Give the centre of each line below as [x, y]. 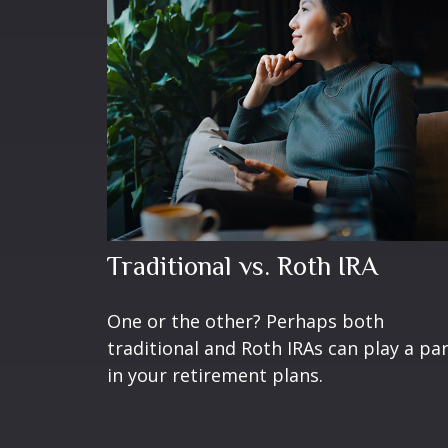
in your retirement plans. [215, 374]
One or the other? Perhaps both [245, 320]
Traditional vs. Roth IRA [242, 265]
